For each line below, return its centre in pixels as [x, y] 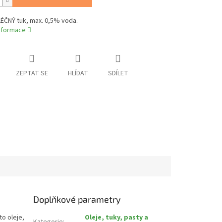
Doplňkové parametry [77, 199]
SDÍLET [118, 74]
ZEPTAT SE [32, 74]
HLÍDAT [78, 74]
